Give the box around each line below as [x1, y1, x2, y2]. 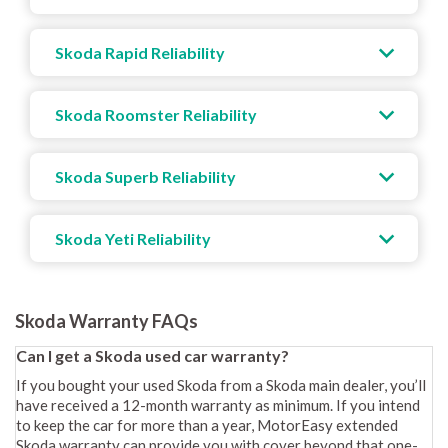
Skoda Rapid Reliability [55, 43, 225, 62]
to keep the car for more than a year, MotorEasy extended [16, 416, 398, 434]
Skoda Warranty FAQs [15, 310, 198, 332]
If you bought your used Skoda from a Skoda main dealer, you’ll [16, 376, 426, 394]
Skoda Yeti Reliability [55, 229, 211, 248]
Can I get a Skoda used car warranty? [16, 346, 289, 365]
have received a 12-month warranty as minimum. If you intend [16, 396, 420, 414]
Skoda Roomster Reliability [55, 105, 257, 124]
